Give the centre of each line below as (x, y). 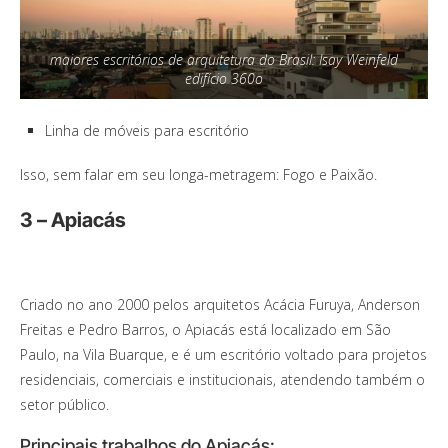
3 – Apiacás (73, 220)
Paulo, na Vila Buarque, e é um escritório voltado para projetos (223, 355)
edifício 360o (224, 79)
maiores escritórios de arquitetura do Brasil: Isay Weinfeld (224, 60)
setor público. (64, 405)
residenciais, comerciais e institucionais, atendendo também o (222, 380)
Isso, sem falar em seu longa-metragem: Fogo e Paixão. (198, 175)
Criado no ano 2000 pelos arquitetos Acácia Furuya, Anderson (220, 305)
